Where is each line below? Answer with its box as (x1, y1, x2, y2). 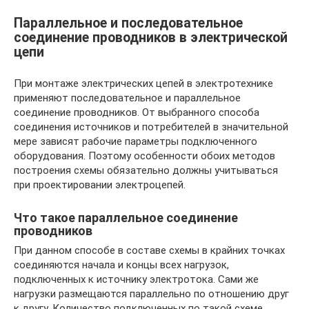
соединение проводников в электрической (14, 30, 288, 46)
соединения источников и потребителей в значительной (14, 121, 288, 134)
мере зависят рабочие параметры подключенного (14, 135, 257, 148)
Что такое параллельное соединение (14, 210, 238, 226)
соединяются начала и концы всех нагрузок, (14, 259, 229, 272)
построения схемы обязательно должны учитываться (14, 164, 278, 177)
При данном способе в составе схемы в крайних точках (14, 244, 285, 257)
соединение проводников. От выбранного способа (14, 106, 259, 119)
